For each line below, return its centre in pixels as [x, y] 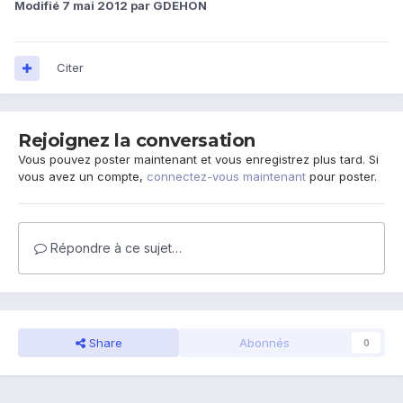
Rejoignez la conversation [137, 141]
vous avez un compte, [82, 177]
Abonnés [264, 343]
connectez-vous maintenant [226, 177]
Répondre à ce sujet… [114, 248]
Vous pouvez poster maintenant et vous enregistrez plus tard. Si [198, 160]
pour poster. [341, 177]
